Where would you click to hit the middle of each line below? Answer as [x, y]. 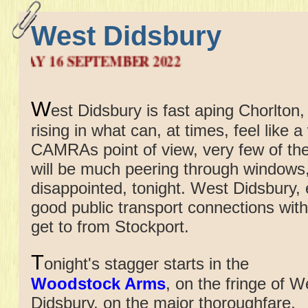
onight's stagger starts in [135, 263]
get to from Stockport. [110, 226]
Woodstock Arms [98, 283]
